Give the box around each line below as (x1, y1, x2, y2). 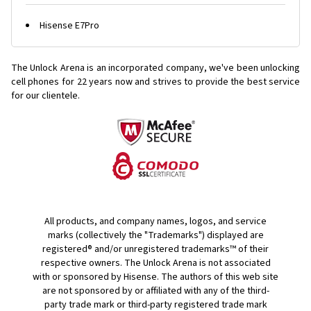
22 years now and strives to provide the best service (76, 75, 301, 89)
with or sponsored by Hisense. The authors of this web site (33, 270, 278, 284)
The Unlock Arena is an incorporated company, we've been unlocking (11, 61, 300, 75)
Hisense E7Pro (40, 19, 99, 33)
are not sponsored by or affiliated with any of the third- (42, 284, 269, 298)
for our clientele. (11, 89, 80, 103)
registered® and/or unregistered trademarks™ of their (42, 242, 269, 256)
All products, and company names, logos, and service (44, 215, 267, 228)
